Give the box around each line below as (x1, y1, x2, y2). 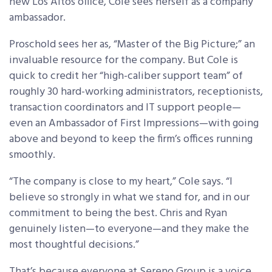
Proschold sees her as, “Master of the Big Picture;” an (9, 36, 255, 54)
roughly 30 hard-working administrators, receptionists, (9, 83, 263, 101)
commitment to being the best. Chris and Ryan (9, 205, 227, 223)
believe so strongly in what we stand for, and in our (9, 189, 250, 207)
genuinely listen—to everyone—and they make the (9, 220, 249, 239)
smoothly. (9, 146, 55, 165)
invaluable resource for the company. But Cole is (9, 52, 238, 70)
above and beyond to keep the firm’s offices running (9, 131, 253, 149)
